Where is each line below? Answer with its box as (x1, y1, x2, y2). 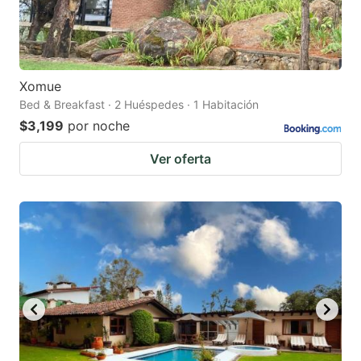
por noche (68, 118, 130, 135)
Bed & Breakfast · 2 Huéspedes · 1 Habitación (19, 98, 259, 112)
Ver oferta (150, 151, 211, 168)
